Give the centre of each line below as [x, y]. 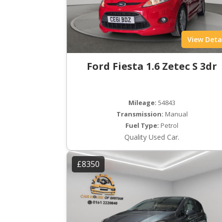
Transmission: [140, 114]
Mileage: [143, 102]
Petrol [169, 125]
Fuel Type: [142, 125]
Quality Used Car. [152, 137]
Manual [175, 114]
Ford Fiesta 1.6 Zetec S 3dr [152, 66]
